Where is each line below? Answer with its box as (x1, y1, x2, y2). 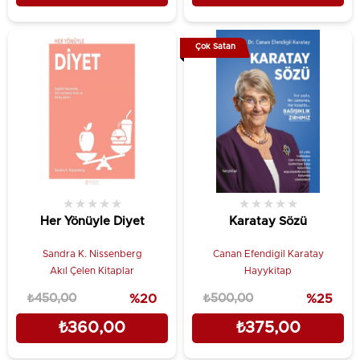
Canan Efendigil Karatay (212, 248, 324, 259)
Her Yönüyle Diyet (39, 215, 145, 227)
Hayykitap (244, 265, 292, 276)
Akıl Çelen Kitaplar (50, 265, 134, 276)
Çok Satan (194, 43, 235, 51)
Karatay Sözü (229, 215, 307, 227)
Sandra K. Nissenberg (42, 248, 142, 259)
